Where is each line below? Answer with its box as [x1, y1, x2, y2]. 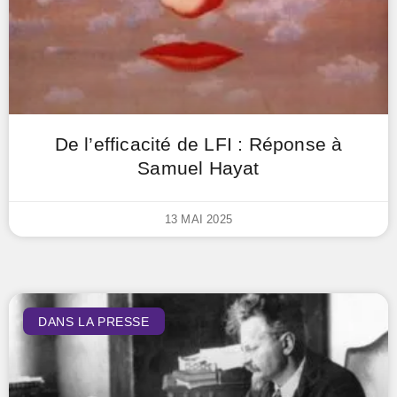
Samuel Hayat [137, 158, 260, 178]
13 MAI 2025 [164, 213, 233, 226]
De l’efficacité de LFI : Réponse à [54, 134, 343, 154]
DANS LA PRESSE [38, 314, 150, 329]
